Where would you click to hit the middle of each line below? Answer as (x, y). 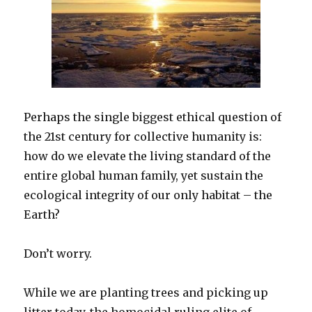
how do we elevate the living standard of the (148, 156)
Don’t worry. (58, 254)
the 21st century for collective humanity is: (145, 137)
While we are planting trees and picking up (146, 293)
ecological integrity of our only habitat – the (148, 195)
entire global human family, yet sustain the (144, 176)
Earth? (42, 215)
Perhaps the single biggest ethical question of (153, 117)
